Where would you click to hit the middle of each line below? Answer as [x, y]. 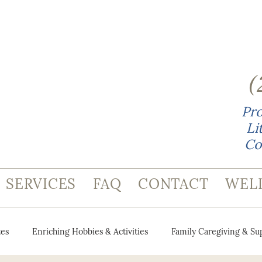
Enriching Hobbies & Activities [90, 231]
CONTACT [173, 184]
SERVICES [41, 184]
